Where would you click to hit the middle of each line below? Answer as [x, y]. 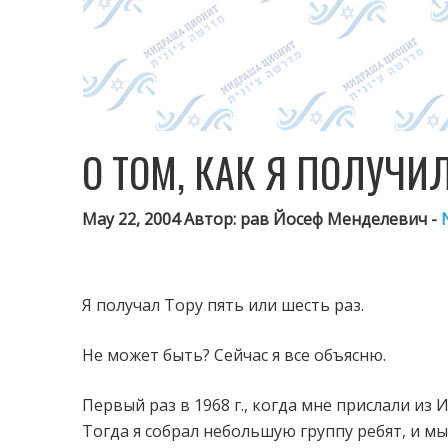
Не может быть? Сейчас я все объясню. [234, 355]
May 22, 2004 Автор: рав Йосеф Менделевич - [261, 219]
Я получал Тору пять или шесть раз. [223, 305]
